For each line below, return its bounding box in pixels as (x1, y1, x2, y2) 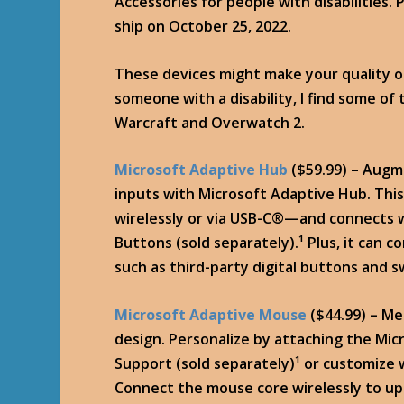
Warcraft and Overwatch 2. (115, 112, 306, 133)
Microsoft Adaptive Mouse (115, 304, 308, 325)
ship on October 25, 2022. (115, 16, 292, 36)
